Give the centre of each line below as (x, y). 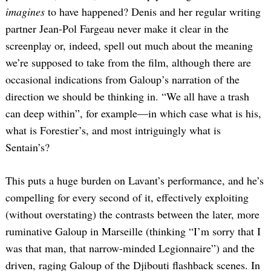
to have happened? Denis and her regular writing (153, 12)
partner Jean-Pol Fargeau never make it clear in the (117, 29)
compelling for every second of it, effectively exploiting (127, 198)
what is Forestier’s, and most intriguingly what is (113, 130)
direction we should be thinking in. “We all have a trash (127, 96)
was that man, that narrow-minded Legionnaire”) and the (130, 248)
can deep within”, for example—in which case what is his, (133, 113)
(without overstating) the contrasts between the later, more (132, 214)
